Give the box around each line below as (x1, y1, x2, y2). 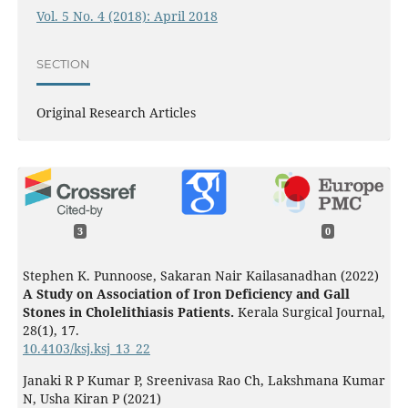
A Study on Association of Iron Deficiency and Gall (22, 285, 350, 302)
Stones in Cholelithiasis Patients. (22, 303, 238, 321)
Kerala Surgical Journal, (237, 303, 385, 321)
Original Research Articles (36, 104, 196, 122)
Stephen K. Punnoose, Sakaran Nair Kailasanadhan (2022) (22, 267, 379, 284)
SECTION (36, 56, 90, 71)
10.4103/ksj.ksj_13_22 (22, 340, 150, 357)
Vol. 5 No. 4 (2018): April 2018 (36, 7, 218, 25)
